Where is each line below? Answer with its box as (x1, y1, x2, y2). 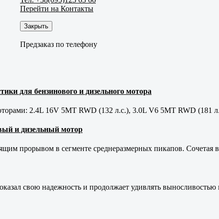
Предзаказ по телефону (20, 40, 97, 48)
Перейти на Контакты (20, 4, 93, 13)
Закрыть (24, 22, 48, 30)
